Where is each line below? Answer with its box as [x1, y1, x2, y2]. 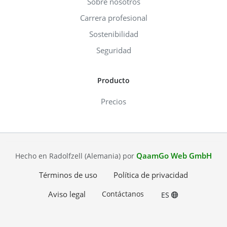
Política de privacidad [113, 169, 188, 180]
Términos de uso [39, 169, 97, 180]
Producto [97, 75, 130, 85]
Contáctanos [101, 188, 144, 199]
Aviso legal [48, 188, 86, 199]
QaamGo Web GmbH [136, 150, 212, 161]
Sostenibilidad [89, 28, 138, 39]
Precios [101, 96, 126, 106]
